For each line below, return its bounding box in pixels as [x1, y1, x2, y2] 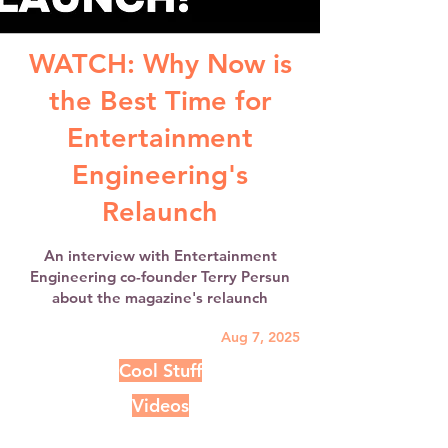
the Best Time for [48, 84, 272, 117]
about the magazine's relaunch [52, 288, 268, 307]
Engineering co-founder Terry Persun [30, 267, 290, 286]
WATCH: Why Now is [28, 47, 292, 80]
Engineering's [72, 158, 248, 191]
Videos [131, 394, 189, 417]
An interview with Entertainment [43, 246, 277, 265]
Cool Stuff [118, 359, 202, 382]
